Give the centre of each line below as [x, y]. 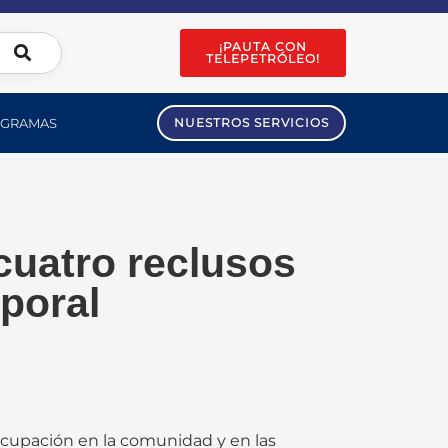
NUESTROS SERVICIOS [251, 122]
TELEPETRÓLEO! [263, 58]
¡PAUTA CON [263, 46]
